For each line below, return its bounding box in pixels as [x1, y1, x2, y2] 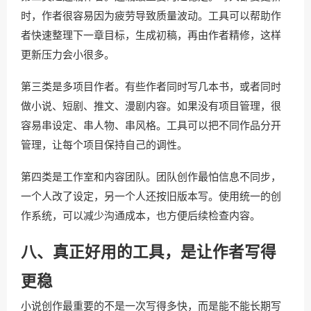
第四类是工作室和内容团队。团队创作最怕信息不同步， [21, 171, 281, 183]
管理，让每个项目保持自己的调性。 [21, 139, 187, 151]
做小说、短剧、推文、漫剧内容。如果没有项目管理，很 [21, 100, 281, 112]
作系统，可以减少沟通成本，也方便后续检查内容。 [21, 210, 260, 221]
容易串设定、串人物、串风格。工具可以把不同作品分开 [21, 119, 281, 131]
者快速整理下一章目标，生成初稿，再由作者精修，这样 [21, 29, 281, 41]
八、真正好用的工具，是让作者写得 [21, 244, 276, 261]
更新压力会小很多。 [21, 49, 115, 60]
